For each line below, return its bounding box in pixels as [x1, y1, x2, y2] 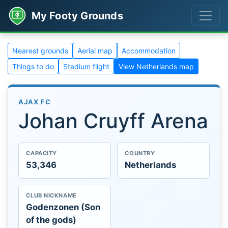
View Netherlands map [119, 62, 194, 71]
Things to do [12, 62, 54, 71]
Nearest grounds [12, 46, 68, 55]
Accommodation [122, 46, 176, 55]
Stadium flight [63, 62, 109, 71]
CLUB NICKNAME [26, 192, 77, 199]
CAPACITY [26, 150, 57, 157]
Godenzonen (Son [26, 202, 101, 212]
